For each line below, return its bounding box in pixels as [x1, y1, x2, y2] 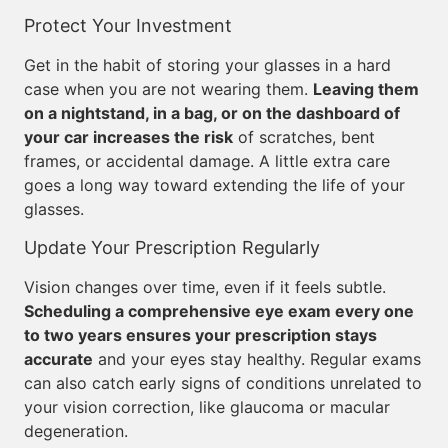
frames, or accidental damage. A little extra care [24, 151, 390, 171]
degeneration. [24, 421, 128, 441]
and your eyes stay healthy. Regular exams [93, 349, 421, 369]
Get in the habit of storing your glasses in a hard [24, 55, 391, 75]
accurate [24, 349, 93, 369]
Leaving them [313, 79, 419, 99]
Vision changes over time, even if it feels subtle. [24, 277, 386, 297]
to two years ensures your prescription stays [24, 325, 377, 345]
